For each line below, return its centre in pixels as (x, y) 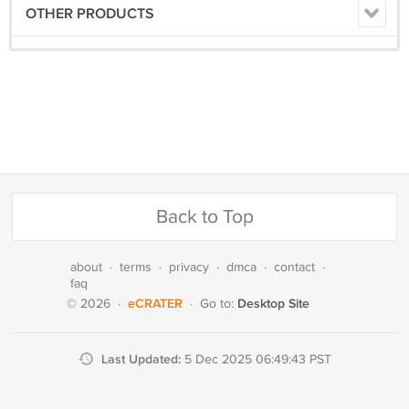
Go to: (219, 304)
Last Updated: (142, 359)
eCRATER (155, 304)
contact (294, 267)
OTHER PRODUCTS (90, 14)
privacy (189, 267)
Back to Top (204, 217)
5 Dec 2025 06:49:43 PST (257, 360)
